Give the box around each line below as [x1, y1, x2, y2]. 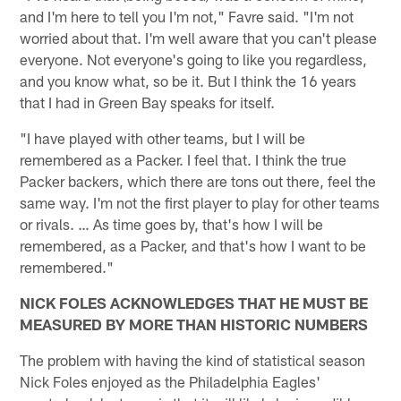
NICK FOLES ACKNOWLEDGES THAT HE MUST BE [20, 293, 369, 311]
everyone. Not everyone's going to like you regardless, [20, 49, 368, 68]
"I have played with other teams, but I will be [20, 128, 306, 147]
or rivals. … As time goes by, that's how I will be [20, 214, 324, 233]
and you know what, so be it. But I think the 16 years [20, 71, 357, 90]
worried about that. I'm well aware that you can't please [20, 28, 378, 47]
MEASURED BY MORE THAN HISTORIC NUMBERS [20, 314, 369, 333]
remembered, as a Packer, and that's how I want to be [20, 235, 367, 254]
